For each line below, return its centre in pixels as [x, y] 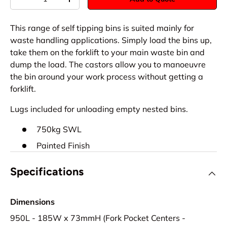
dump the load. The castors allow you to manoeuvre [108, 64]
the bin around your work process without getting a [107, 76]
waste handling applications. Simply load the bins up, [111, 40]
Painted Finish [63, 145]
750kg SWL [59, 129]
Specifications [47, 171]
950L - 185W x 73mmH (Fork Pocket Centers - [98, 218]
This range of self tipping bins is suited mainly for [102, 28]
